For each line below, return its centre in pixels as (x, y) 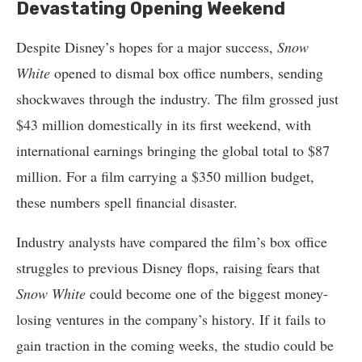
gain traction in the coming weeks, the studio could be (175, 345)
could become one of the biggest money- (207, 294)
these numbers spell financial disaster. (127, 202)
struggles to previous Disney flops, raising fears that (168, 268)
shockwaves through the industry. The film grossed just (177, 99)
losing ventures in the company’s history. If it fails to (171, 320)
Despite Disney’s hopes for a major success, (147, 47)
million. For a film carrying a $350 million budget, (165, 177)
